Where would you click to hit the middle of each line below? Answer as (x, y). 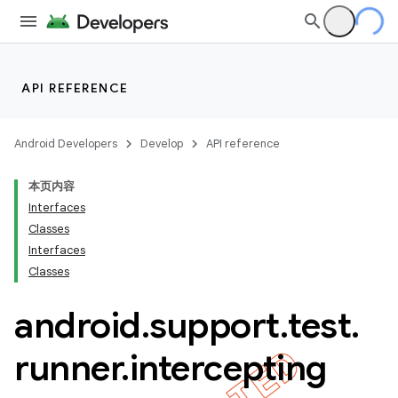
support (215, 325)
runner (68, 368)
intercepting (228, 368)
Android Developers (66, 143)
